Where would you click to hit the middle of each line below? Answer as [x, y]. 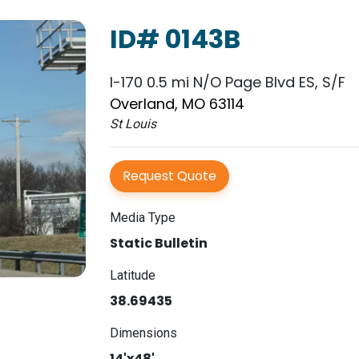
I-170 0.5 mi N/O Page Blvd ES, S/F [227, 82]
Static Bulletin [158, 243]
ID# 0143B [175, 39]
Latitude [132, 275]
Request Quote [169, 176]
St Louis [133, 124]
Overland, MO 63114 [177, 104]
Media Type [142, 218]
